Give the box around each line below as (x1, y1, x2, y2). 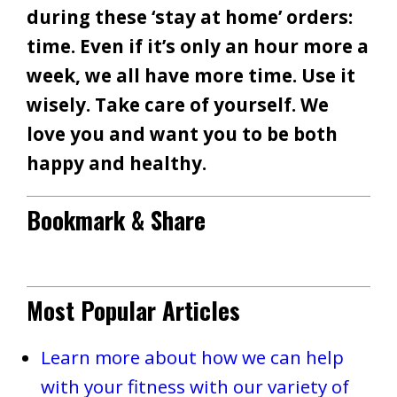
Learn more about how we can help (40, 345, 344, 370)
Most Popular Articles (27, 292, 240, 329)
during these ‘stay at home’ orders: (27, 4, 353, 30)
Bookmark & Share (27, 202, 206, 238)
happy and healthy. (27, 151, 206, 176)
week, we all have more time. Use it (27, 63, 355, 89)
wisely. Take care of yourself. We (27, 92, 329, 118)
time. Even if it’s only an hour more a (27, 34, 369, 59)
